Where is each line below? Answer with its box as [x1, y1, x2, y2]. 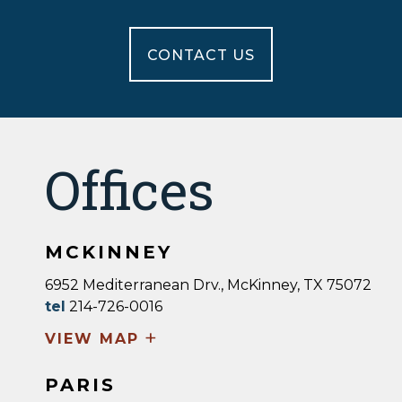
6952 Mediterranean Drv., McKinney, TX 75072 [45, 276, 371, 293]
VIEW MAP [45, 330, 139, 347]
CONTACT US [147, 47, 255, 64]
